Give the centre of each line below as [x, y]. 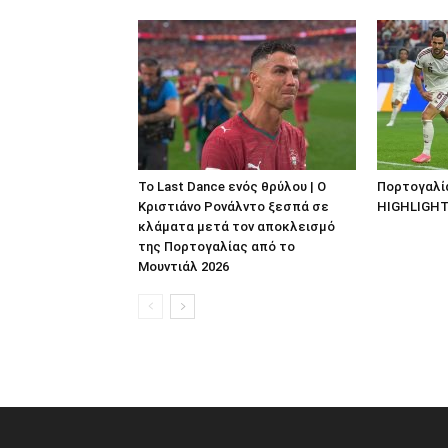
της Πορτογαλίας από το [216, 246]
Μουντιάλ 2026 [183, 266]
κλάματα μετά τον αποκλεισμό [236, 226]
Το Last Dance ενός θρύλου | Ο [232, 186]
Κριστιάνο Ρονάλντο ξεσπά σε [233, 206]
